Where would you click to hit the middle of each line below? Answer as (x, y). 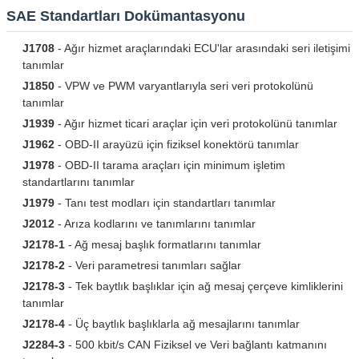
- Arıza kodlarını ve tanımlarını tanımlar (155, 223)
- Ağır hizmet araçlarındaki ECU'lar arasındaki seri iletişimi (202, 48)
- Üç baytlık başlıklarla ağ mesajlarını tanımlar (182, 323)
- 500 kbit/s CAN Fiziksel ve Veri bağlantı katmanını (196, 344)
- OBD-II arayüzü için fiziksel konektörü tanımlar (177, 144)
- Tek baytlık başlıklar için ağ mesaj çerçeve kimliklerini (204, 286)
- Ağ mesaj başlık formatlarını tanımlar (163, 244)
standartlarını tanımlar (79, 182)
